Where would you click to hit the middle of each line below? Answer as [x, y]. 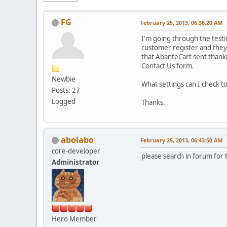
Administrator [75, 162]
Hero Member [74, 219]
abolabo [77, 140]
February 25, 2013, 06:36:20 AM [181, 22]
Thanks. [153, 102]
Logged [64, 101]
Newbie [64, 79]
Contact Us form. [168, 66]
